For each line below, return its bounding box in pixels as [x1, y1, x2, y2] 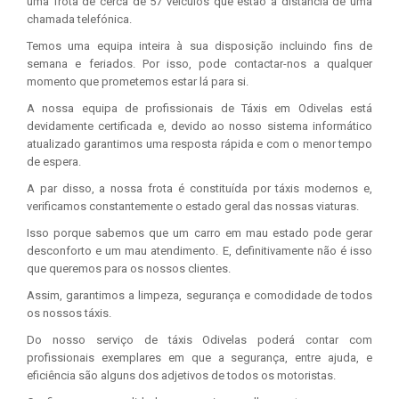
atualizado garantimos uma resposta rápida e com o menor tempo [27, 137, 372, 151]
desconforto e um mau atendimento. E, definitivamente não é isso [27, 244, 372, 257]
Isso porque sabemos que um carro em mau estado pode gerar [27, 226, 372, 240]
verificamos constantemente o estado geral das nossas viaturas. [27, 199, 359, 213]
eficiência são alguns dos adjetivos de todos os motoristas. [27, 369, 336, 382]
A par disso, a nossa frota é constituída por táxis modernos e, [27, 182, 372, 195]
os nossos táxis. [27, 306, 111, 320]
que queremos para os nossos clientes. [27, 262, 231, 275]
